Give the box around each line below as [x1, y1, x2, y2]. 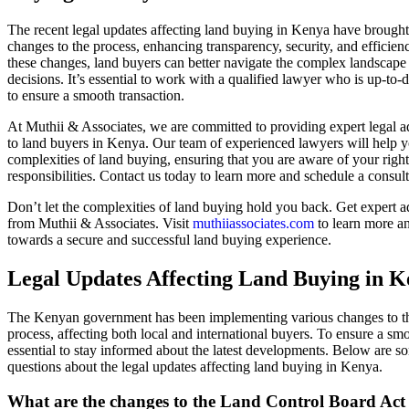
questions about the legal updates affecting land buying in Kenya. [7, 358, 383, 374]
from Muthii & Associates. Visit [7, 215, 193, 231]
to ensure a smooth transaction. [7, 87, 184, 103]
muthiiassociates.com [193, 215, 314, 231]
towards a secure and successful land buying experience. [7, 231, 331, 247]
